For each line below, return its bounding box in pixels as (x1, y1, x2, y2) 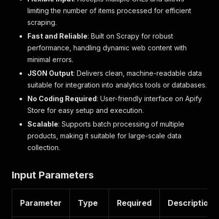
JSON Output (27, 69, 73, 77)
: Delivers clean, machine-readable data (73, 69, 202, 77)
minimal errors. (27, 55, 73, 64)
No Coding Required (27, 94, 97, 103)
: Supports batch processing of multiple (58, 120, 184, 128)
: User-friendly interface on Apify (97, 94, 202, 103)
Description (168, 198, 213, 208)
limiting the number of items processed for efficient (27, 6, 191, 15)
